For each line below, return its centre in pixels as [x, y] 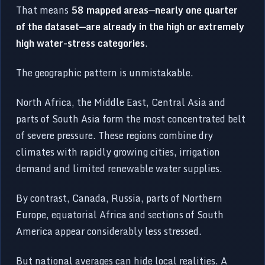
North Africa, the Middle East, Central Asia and [121, 102]
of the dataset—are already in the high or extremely [130, 26]
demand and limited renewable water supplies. [119, 168]
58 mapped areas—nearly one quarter [155, 10]
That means [44, 10]
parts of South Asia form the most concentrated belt [131, 119]
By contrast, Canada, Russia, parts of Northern [119, 198]
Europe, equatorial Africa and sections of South [120, 214]
